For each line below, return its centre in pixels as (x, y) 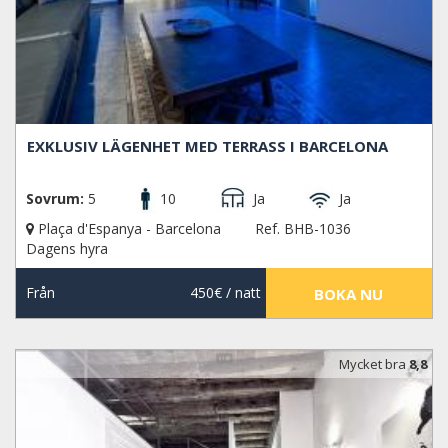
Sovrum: (55, 198)
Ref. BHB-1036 (303, 229)
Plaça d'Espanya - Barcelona (129, 229)
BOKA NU (349, 294)
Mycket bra (374, 364)
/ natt (241, 293)
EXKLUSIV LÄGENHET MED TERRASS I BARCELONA (208, 145)
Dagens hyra (67, 249)
